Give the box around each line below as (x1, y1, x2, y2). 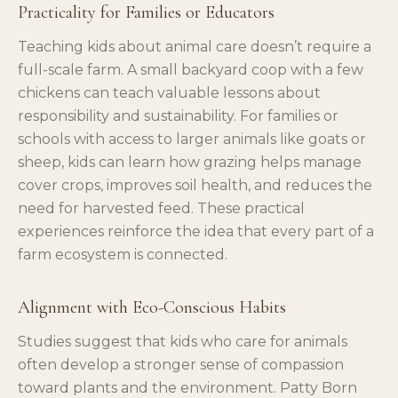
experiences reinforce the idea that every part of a (18, 222, 374, 240)
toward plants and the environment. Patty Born (18, 378, 357, 396)
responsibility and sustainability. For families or (18, 107, 338, 124)
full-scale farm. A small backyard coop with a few (18, 60, 363, 78)
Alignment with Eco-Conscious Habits (18, 296, 286, 318)
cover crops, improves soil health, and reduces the (18, 176, 372, 194)
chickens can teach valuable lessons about (18, 84, 321, 101)
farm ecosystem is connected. (18, 245, 227, 263)
